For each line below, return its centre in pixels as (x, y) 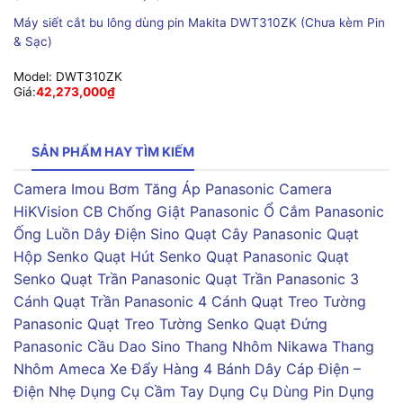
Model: (34, 76)
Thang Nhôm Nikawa (256, 346)
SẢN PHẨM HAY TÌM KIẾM (113, 152)
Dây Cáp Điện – (308, 368)
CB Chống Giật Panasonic (171, 211)
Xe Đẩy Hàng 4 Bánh (180, 368)
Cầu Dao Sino (134, 346)
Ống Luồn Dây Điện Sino (97, 233)
